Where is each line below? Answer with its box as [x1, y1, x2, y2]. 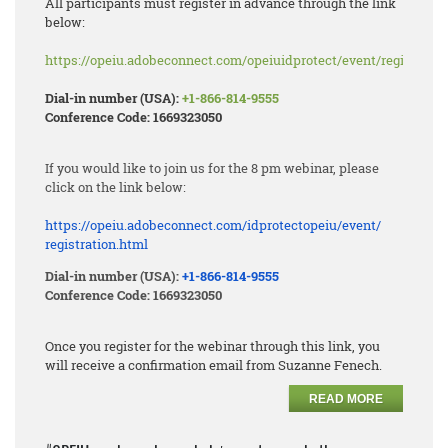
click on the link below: [45, 178, 186, 197]
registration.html [45, 235, 151, 254]
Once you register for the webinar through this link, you [45, 337, 380, 356]
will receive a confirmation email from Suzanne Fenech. [45, 356, 385, 375]
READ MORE [309, 392, 383, 407]
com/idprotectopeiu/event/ [216, 216, 381, 235]
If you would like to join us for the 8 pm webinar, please [45, 159, 379, 178]
